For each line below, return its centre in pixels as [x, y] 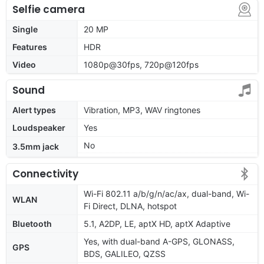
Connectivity [45, 174]
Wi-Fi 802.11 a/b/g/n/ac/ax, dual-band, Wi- [166, 193]
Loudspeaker [39, 127]
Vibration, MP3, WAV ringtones [142, 110]
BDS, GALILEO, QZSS [125, 253]
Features [30, 47]
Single [25, 29]
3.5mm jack [36, 146]
